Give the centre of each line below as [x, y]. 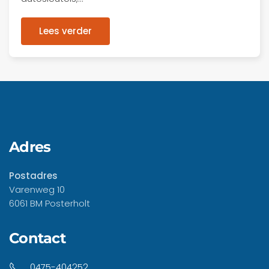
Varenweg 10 [37, 189]
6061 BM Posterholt [50, 203]
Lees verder [65, 31]
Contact [37, 238]
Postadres [33, 176]
